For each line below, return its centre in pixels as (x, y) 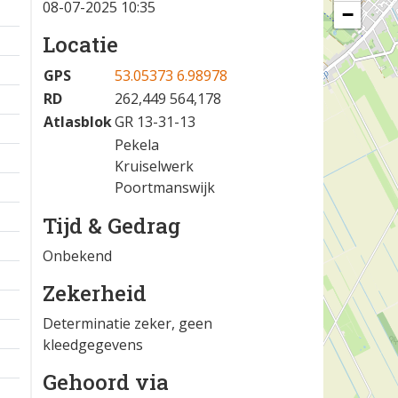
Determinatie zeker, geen (127, 323)
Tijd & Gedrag (111, 226)
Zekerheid (95, 293)
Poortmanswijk (165, 187)
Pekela (137, 145)
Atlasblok (78, 122)
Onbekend (77, 256)
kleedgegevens (93, 345)
